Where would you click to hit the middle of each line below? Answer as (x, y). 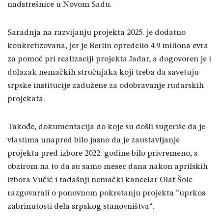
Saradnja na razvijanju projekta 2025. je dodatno (96, 33)
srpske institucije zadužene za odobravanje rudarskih (106, 86)
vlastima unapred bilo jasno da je (69, 140)
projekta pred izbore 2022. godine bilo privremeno (99, 154)
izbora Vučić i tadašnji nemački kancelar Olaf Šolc (100, 180)
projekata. (26, 99)
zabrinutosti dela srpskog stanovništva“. (81, 207)
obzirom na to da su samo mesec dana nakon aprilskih (108, 167)
